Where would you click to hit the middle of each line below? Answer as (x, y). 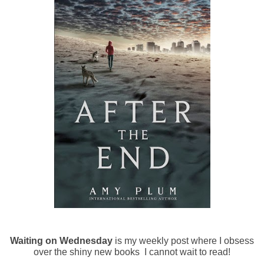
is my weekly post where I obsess (183, 241)
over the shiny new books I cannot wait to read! (132, 252)
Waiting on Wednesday (61, 241)
